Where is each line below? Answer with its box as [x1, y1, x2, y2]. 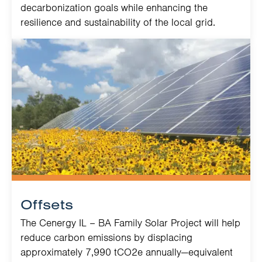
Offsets [20, 195, 73, 213]
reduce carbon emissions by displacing [20, 231, 192, 244]
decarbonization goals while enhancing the [20, 1, 208, 15]
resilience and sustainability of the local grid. [20, 16, 215, 29]
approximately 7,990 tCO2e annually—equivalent [20, 246, 233, 259]
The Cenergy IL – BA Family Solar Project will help [20, 216, 240, 230]
